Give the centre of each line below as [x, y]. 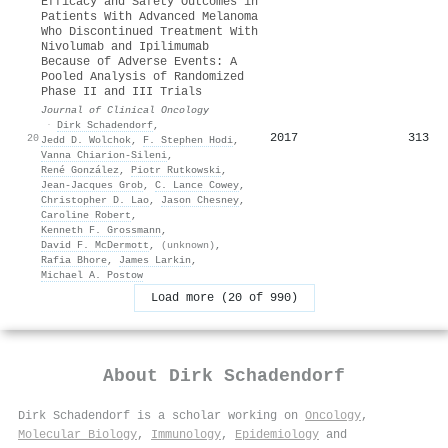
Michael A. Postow [92, 274]
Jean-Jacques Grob [92, 184]
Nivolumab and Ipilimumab [125, 46]
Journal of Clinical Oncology [125, 109]
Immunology [186, 434]
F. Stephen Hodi [188, 139]
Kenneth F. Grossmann [101, 229]
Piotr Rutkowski [176, 169]
